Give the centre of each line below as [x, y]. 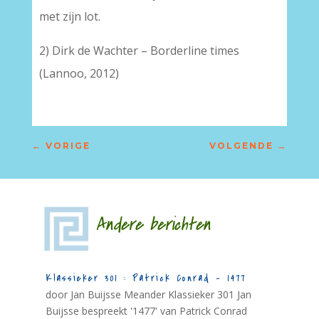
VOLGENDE [242, 146]
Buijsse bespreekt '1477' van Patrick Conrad [146, 311]
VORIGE [68, 146]
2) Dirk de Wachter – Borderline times [139, 51]
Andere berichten [135, 225]
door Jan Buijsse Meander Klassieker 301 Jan [148, 294]
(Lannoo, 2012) [79, 73]
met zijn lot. [69, 16]
